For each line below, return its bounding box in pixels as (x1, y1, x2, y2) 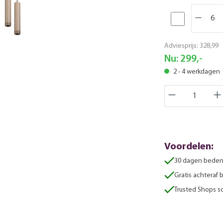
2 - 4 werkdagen (172, 68, 220, 76)
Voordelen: (164, 141, 214, 152)
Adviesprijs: (164, 42, 200, 50)
